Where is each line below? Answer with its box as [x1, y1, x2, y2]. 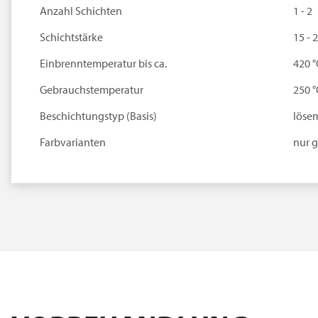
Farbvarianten [39, 134, 106, 149]
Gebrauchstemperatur [39, 82, 143, 97]
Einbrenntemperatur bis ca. [39, 55, 167, 70]
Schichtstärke [39, 29, 103, 44]
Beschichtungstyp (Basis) [39, 108, 157, 123]
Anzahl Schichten [39, 3, 122, 18]
